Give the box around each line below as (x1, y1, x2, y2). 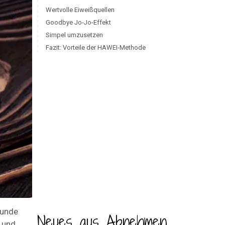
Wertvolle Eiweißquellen (45, 6, 115, 14)
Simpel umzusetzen (45, 31, 103, 39)
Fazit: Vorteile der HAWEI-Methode (45, 44, 146, 51)
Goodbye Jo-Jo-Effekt (45, 19, 111, 26)
